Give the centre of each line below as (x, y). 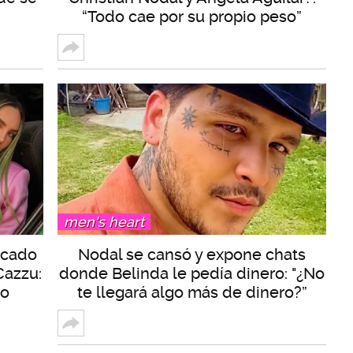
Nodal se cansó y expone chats (192, 255)
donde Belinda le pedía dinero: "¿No (192, 274)
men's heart (104, 222)
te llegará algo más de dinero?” (192, 293)
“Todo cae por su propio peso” (192, 17)
